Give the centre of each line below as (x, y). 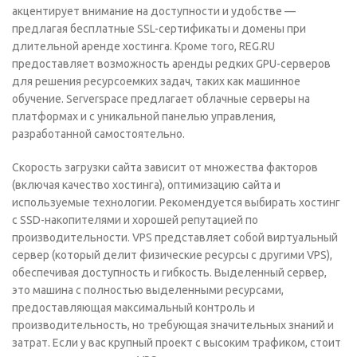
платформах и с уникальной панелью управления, (144, 116)
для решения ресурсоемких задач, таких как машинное (156, 81)
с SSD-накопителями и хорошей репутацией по (135, 220)
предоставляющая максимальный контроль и (133, 307)
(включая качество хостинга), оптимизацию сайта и (146, 184)
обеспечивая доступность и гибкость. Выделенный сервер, (169, 272)
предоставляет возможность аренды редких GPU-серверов (171, 63)
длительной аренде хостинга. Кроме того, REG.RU (143, 46)
